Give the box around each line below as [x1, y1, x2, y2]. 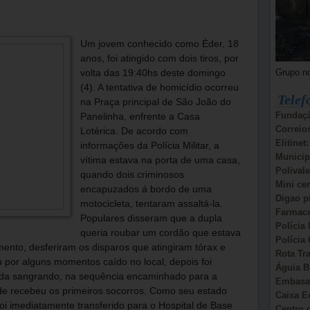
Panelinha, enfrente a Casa [80, 111, 200, 122]
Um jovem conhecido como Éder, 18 [80, 39, 239, 49]
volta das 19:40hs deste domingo [80, 68, 226, 78]
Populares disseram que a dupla [80, 213, 222, 224]
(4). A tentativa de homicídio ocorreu [80, 82, 239, 93]
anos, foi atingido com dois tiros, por [80, 53, 239, 64]
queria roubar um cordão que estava [80, 228, 241, 238]
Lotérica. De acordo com [80, 126, 188, 136]
